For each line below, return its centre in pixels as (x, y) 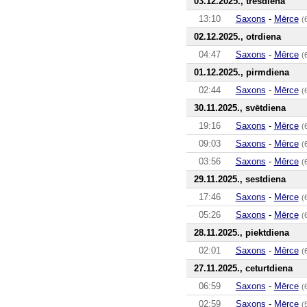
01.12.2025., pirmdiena (241, 72)
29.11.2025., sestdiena (240, 179)
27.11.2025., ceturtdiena (243, 268)
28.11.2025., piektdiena (241, 232)
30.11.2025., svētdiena (240, 108)
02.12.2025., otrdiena (237, 36)
